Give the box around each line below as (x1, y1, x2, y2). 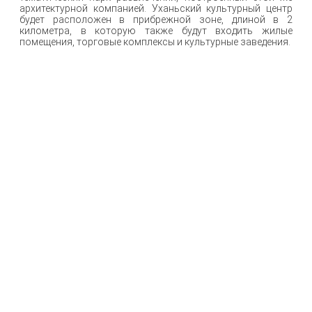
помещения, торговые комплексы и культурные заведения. (19, 36, 290, 48)
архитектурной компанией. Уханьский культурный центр (19, 3, 292, 15)
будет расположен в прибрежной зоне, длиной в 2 (19, 14, 292, 26)
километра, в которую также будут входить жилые (19, 25, 292, 37)
